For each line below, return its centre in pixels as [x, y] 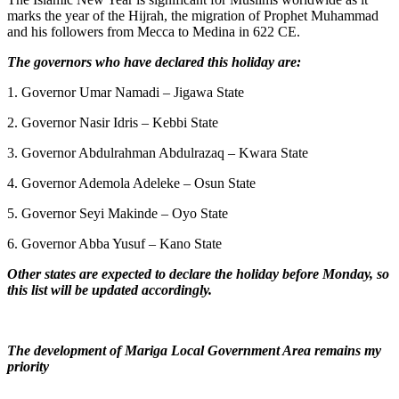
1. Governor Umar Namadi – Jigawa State [126, 92]
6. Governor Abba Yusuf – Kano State [114, 243]
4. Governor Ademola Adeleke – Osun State [131, 183]
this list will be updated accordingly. [110, 289]
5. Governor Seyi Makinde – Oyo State [118, 213]
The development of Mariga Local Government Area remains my [194, 350]
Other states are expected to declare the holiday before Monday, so [198, 273]
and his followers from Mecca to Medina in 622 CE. [154, 31]
